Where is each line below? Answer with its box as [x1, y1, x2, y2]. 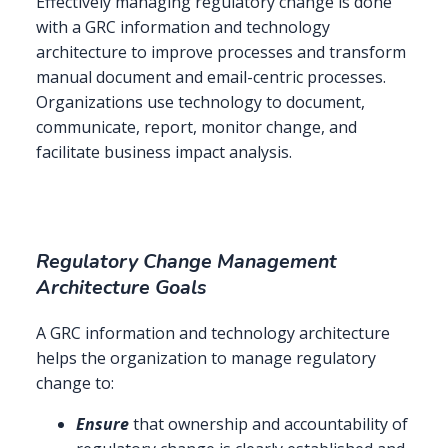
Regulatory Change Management [36, 248, 337, 276]
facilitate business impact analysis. [36, 140, 292, 163]
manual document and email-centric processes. [36, 65, 386, 88]
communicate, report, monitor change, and [36, 115, 357, 138]
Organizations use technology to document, [36, 90, 365, 113]
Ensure [76, 413, 129, 436]
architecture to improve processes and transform [36, 40, 406, 63]
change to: [36, 372, 114, 395]
